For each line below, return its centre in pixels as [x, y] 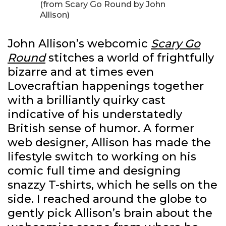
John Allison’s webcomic [79, 44]
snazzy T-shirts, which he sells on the [112, 185]
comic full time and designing [94, 171]
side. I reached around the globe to [107, 199]
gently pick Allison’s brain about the [110, 213]
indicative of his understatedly [95, 115]
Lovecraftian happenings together [106, 86]
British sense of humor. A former [101, 129]
